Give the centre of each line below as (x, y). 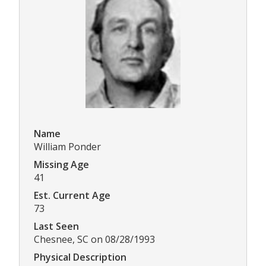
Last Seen (56, 227)
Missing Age (61, 165)
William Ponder (67, 147)
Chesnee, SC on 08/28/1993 (94, 240)
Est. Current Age (72, 196)
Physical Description (80, 257)
